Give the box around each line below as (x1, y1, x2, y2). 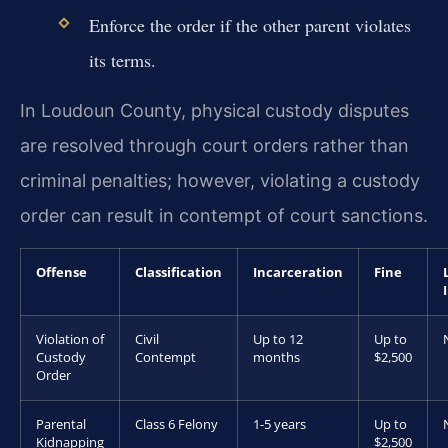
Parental (36, 415, 86, 433)
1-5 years (253, 415, 306, 433)
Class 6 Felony (135, 415, 218, 433)
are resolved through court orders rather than (20, 134, 409, 156)
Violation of (36, 330, 104, 348)
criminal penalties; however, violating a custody (20, 169, 420, 191)
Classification (135, 263, 222, 281)
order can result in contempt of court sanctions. (20, 204, 428, 226)
